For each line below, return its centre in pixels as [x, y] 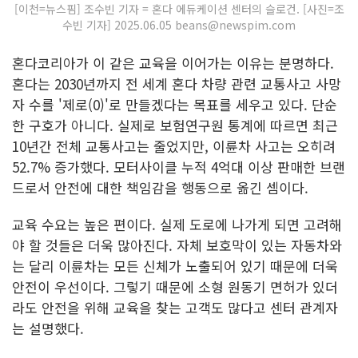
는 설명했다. [48, 328]
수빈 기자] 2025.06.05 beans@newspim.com [179, 25]
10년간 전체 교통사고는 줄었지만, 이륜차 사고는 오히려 [174, 146]
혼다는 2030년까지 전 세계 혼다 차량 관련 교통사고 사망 [177, 84]
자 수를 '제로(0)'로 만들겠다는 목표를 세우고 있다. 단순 [175, 105]
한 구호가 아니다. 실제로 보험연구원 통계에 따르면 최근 [175, 125]
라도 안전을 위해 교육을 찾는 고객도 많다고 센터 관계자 [175, 308]
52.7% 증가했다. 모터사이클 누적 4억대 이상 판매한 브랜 [179, 167]
